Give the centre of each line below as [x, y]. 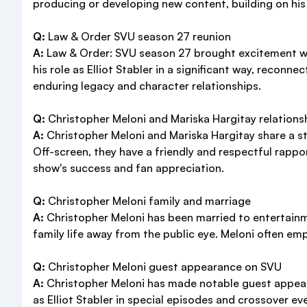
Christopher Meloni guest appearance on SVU [163, 267]
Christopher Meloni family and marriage [148, 201]
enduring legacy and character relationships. [147, 86]
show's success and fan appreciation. [128, 168]
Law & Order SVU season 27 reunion [138, 36]
